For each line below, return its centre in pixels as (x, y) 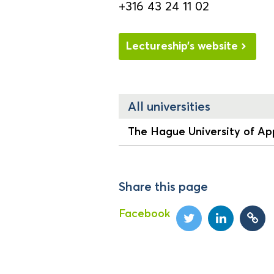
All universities (169, 107)
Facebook (144, 214)
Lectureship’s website (182, 46)
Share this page (163, 187)
